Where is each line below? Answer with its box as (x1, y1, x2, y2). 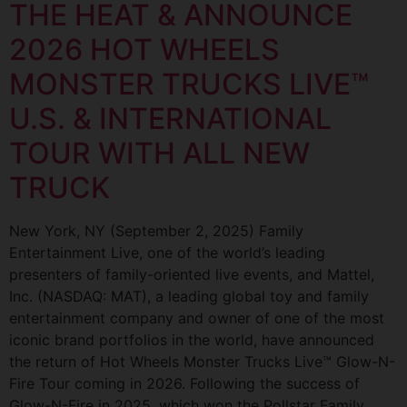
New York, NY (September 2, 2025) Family (9, 221, 303, 240)
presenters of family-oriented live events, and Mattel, (9, 264, 374, 283)
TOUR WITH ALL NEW (9, 134, 310, 171)
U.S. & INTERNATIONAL (9, 100, 332, 136)
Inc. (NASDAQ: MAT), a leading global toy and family (9, 286, 369, 305)
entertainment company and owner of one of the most (9, 308, 384, 327)
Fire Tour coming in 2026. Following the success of (9, 373, 360, 392)
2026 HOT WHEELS (9, 31, 280, 67)
